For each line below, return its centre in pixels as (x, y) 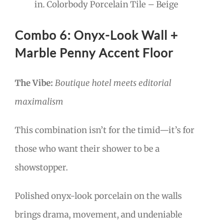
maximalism (39, 101)
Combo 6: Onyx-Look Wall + (96, 35)
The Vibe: (34, 83)
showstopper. (41, 167)
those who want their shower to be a (87, 149)
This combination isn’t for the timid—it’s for (105, 130)
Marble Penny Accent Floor (94, 53)
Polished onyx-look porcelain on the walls (98, 196)
